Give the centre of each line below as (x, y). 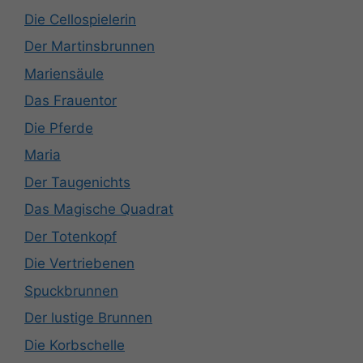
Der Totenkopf (70, 236)
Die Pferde (59, 128)
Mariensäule (64, 73)
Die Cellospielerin (80, 19)
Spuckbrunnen (71, 290)
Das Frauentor (70, 101)
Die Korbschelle (75, 345)
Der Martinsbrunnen (90, 47)
